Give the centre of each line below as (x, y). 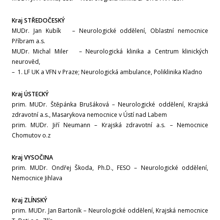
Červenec (41, 184)
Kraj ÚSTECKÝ (30, 94)
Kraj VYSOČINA (32, 157)
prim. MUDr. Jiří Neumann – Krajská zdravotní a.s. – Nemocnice (110, 125)
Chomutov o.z (31, 135)
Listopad (40, 84)
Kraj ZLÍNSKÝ (29, 200)
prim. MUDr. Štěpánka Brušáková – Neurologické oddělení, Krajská (110, 104)
